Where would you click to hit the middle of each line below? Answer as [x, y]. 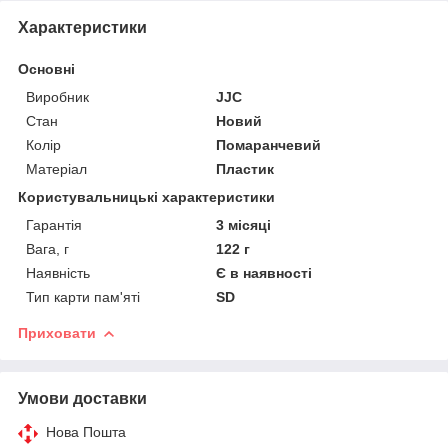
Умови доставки [82, 398]
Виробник [57, 96]
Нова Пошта [86, 431]
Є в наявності [264, 272]
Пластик [245, 168]
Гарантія [54, 224]
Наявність [58, 272]
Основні [46, 68]
